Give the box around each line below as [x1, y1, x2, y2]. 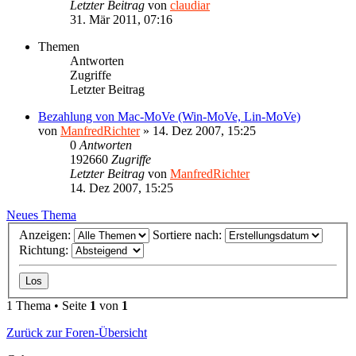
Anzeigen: [19, 228, 74, 242]
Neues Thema [6, 207, 76, 222]
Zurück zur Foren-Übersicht [6, 326, 147, 340]
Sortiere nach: [153, 228, 225, 242]
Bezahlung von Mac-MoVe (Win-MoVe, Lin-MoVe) [38, 109, 300, 123]
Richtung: [19, 243, 72, 257]
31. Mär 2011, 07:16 [70, 12, 172, 26]
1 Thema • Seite [6, 299, 90, 313]
